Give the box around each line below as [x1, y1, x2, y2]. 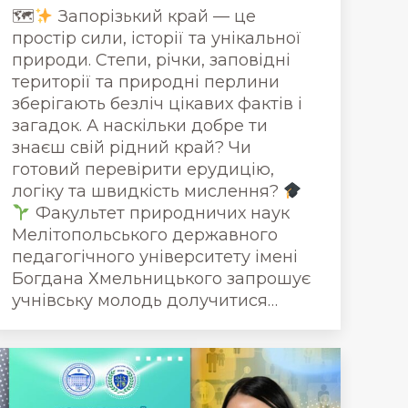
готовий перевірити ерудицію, [12, 159, 274, 179]
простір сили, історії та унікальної [12, 28, 301, 48]
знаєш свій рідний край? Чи [12, 138, 251, 158]
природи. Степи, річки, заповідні [12, 50, 291, 70]
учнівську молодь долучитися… [12, 291, 278, 311]
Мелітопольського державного [12, 225, 278, 245]
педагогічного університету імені [12, 247, 298, 267]
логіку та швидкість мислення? [12, 181, 283, 201]
